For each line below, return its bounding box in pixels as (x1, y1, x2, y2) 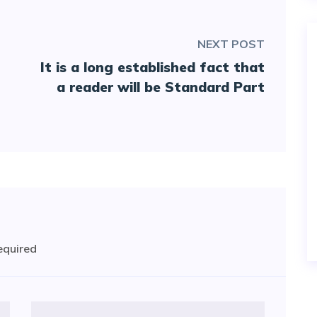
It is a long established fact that (40, 59, 265, 76)
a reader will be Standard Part (57, 79, 265, 96)
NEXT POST (197, 37, 265, 52)
